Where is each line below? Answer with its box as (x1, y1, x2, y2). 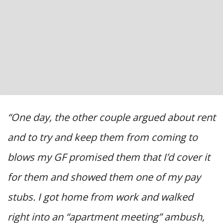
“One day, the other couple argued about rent (7, 110, 216, 124)
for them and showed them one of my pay (7, 170, 201, 184)
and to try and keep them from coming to (7, 130, 198, 144)
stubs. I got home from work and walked (7, 190, 193, 204)
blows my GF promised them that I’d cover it (7, 150, 210, 164)
